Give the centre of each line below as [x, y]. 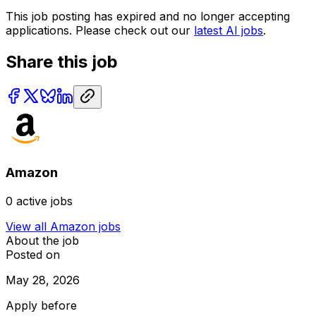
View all [28, 226]
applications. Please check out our [98, 30]
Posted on [33, 254]
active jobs [44, 201]
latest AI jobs [229, 30]
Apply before [41, 305]
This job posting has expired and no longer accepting [148, 16]
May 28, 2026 [43, 280]
